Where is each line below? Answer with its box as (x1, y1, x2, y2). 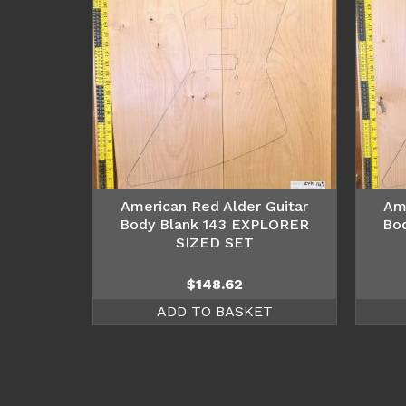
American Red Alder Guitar (121, 197, 309, 215)
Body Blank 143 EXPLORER (120, 215, 310, 233)
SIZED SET (175, 233, 254, 251)
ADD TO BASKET (156, 302, 273, 320)
